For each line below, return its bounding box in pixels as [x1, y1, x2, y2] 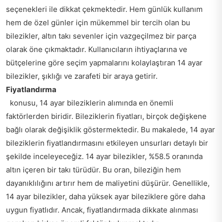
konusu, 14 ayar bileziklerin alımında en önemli [6, 98, 173, 108]
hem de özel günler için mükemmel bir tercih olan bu [6, 18, 190, 27]
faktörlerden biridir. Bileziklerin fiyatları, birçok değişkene [6, 111, 207, 121]
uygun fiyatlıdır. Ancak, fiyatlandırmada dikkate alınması [6, 205, 198, 215]
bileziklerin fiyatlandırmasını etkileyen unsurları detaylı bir [6, 138, 208, 148]
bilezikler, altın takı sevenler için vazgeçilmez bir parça [6, 31, 196, 41]
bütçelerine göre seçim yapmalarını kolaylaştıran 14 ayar [6, 58, 203, 67]
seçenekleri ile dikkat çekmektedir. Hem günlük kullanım [6, 4, 203, 14]
